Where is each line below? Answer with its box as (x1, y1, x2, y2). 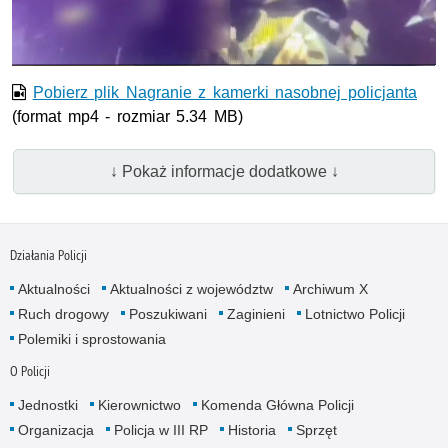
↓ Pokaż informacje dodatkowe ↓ (109, 162, 339, 180)
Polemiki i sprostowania (17, 331, 166, 348)
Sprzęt (295, 422, 337, 439)
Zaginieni (226, 306, 285, 323)
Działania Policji (9, 246, 87, 265)
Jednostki (17, 397, 78, 414)
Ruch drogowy (17, 306, 109, 323)
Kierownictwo (97, 397, 181, 414)
